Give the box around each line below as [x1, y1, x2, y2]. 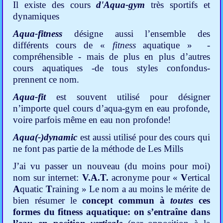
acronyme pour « [111, 172, 181, 183]
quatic [20, 184, 43, 195]
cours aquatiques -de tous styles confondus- [13, 63, 210, 74]
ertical [187, 172, 210, 183]
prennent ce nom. [13, 74, 80, 85]
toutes [170, 195, 193, 206]
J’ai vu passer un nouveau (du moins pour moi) [13, 161, 210, 172]
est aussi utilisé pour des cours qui [80, 132, 210, 143]
